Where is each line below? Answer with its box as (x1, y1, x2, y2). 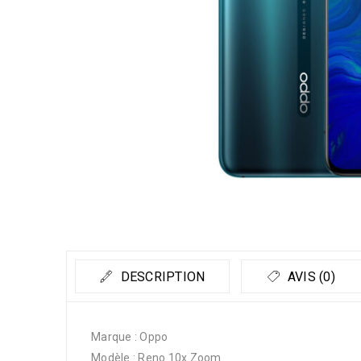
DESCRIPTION (117, 269, 205, 284)
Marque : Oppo (91, 330, 168, 343)
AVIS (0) (284, 269, 335, 284)
